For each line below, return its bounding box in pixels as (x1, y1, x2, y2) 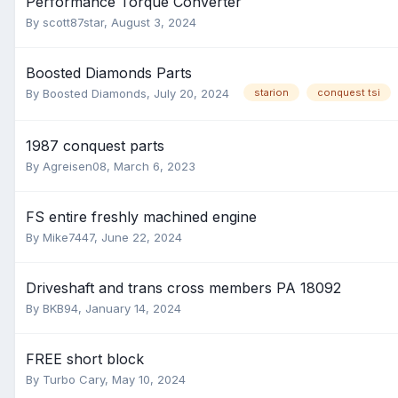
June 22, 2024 (101, 230, 182, 244)
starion (254, 86, 289, 99)
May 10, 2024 (112, 372, 186, 386)
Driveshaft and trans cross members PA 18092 (26, 279, 341, 297)
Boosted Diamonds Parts (26, 64, 192, 82)
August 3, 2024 (111, 15, 196, 29)
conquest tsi (317, 86, 380, 99)
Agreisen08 (43, 159, 107, 173)
